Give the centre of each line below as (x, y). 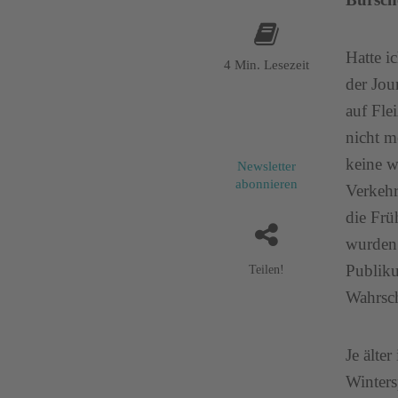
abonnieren (267, 184)
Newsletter (267, 167)
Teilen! (267, 270)
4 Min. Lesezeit (267, 65)
